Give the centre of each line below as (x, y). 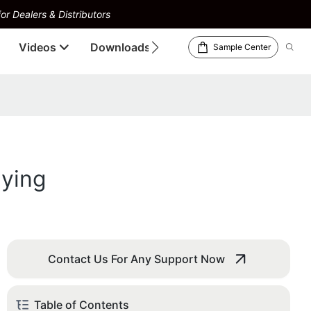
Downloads (120, 47)
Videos (37, 47)
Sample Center (242, 47)
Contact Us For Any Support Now (136, 259)
